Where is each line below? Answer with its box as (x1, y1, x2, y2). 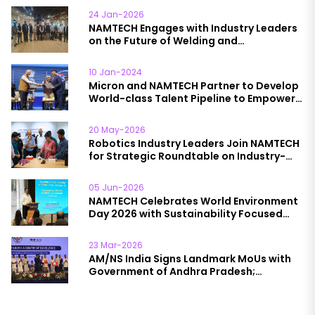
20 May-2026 (89, 123, 146, 136)
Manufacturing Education (89, 46, 221, 60)
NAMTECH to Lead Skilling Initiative (89, 276, 266, 291)
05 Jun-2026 (89, 181, 144, 193)
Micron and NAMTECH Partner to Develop (89, 78, 299, 93)
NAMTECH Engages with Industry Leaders (89, 20, 297, 35)
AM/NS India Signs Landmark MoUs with (89, 251, 291, 266)
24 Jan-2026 (89, 8, 144, 20)
